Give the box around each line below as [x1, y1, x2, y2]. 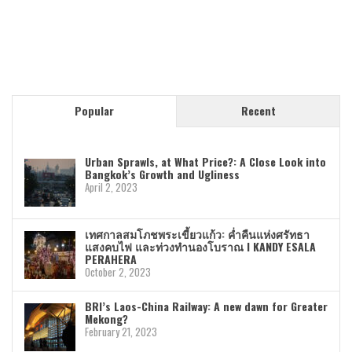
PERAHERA [85, 251, 137, 268]
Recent [240, 102, 276, 119]
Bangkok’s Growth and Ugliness [85, 166, 240, 183]
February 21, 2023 [85, 324, 157, 340]
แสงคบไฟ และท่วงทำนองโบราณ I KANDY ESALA [85, 238, 316, 255]
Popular [75, 102, 114, 119]
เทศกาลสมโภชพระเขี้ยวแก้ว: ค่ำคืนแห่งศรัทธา [85, 225, 310, 243]
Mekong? [85, 310, 128, 328]
